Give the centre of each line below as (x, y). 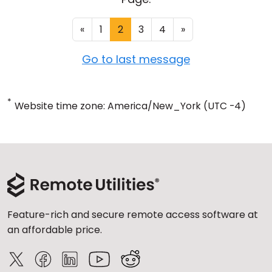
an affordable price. (55, 230)
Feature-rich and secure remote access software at (133, 215)
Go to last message (136, 59)
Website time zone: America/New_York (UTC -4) (130, 106)
